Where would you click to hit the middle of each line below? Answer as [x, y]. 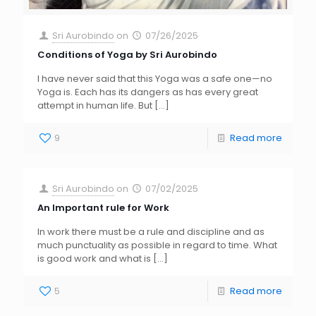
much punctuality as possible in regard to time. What [157, 245]
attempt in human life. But [95, 106]
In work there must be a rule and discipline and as [151, 232]
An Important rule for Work [103, 208]
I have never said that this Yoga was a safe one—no [155, 79]
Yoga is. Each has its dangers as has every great [148, 92]
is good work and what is [94, 259]
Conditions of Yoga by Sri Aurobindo [127, 55]
